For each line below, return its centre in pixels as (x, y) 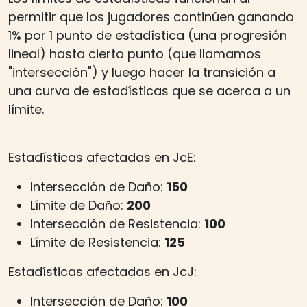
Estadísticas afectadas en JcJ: (102, 271)
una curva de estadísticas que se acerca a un (149, 90)
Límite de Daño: (78, 205)
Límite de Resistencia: (97, 242)
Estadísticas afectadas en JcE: (102, 157)
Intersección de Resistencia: (117, 223)
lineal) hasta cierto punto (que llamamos (135, 53)
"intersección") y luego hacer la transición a (142, 72)
